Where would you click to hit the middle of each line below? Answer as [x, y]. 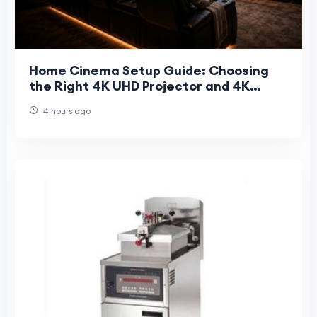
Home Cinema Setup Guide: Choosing [149, 71]
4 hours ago [66, 111]
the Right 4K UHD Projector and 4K [139, 86]
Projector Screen [83, 102]
